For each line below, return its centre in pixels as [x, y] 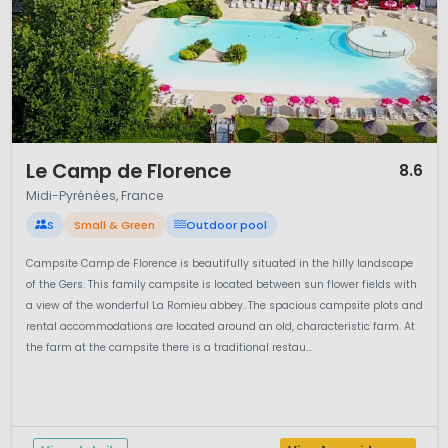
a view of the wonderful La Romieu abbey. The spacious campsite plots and [224, 306]
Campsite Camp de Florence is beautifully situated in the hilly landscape [219, 264]
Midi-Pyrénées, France [94, 195]
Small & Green [114, 224]
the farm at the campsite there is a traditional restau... [168, 348]
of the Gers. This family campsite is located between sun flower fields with [221, 285]
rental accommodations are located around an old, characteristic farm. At [220, 327]
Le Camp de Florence [128, 171]
